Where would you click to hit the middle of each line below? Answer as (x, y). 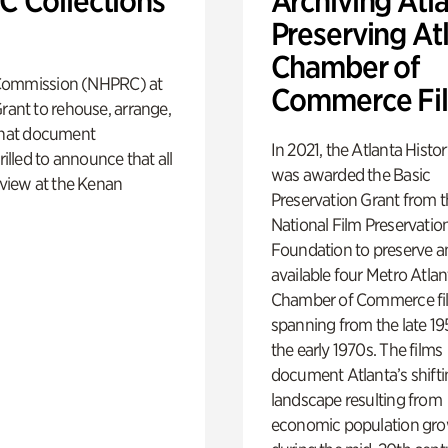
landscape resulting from (356, 399)
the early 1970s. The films (356, 349)
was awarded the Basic (350, 174)
